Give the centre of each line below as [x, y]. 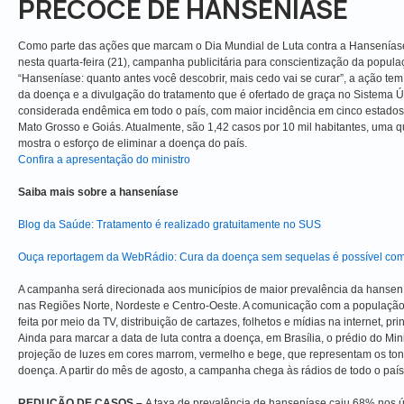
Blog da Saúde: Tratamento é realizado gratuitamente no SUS [170, 224]
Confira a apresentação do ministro [104, 159]
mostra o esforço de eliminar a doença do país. [133, 143]
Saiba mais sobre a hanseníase [98, 192]
